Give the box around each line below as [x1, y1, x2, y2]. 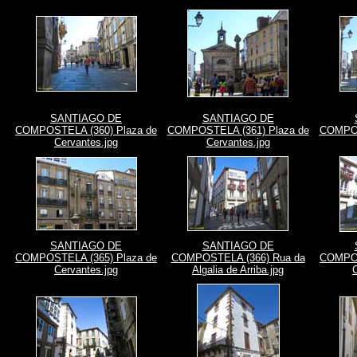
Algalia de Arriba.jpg [192, 264, 284, 276]
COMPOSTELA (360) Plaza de [15, 124, 157, 136]
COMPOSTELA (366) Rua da [171, 252, 305, 264]
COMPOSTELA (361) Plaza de [167, 124, 309, 136]
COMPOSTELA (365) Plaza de [15, 252, 157, 264]
